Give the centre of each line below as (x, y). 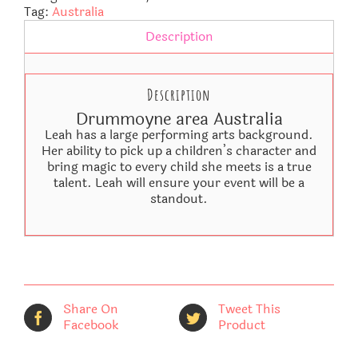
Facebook (91, 325)
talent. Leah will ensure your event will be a (179, 182)
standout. (179, 198)
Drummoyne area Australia (179, 119)
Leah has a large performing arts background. (179, 134)
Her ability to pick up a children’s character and (179, 150)
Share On (91, 309)
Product (242, 325)
